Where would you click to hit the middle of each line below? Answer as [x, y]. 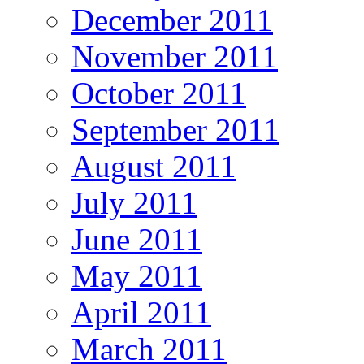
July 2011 [134, 202]
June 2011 [137, 239]
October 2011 [159, 93]
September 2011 [175, 129]
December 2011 [172, 19]
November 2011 [175, 56]
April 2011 [141, 312]
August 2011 [154, 166]
